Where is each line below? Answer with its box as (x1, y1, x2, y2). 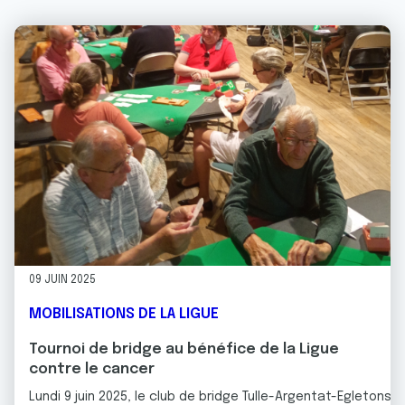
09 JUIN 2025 (29, 274, 96, 286)
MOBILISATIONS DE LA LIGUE (29, 306, 219, 322)
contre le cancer (29, 361, 155, 377)
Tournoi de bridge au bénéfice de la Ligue (29, 341, 339, 357)
